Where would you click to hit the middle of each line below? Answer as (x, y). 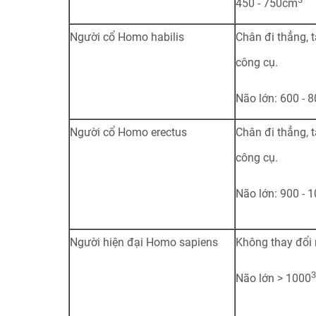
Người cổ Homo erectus (128, 132)
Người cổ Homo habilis (127, 37)
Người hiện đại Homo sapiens (144, 242)
